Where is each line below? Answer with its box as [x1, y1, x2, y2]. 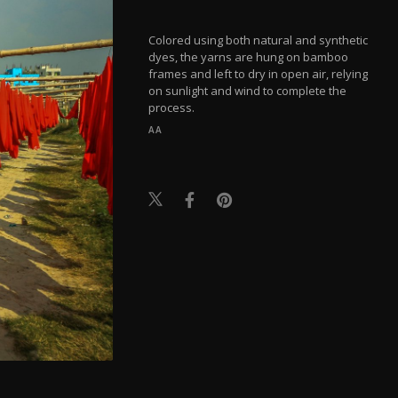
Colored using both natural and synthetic [148, 31, 369, 48]
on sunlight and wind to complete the [148, 82, 347, 99]
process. [148, 99, 195, 115]
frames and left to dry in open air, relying [148, 65, 369, 82]
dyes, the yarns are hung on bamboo [148, 48, 349, 65]
